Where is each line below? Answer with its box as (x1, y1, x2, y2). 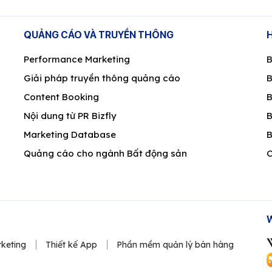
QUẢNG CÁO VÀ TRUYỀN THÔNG (24, 29, 174, 41)
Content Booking (24, 90, 99, 103)
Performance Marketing (24, 53, 130, 65)
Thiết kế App (46, 239, 97, 250)
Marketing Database (24, 128, 116, 140)
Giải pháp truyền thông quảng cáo (24, 72, 180, 84)
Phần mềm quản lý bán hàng (117, 239, 234, 250)
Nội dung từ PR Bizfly (24, 109, 117, 121)
